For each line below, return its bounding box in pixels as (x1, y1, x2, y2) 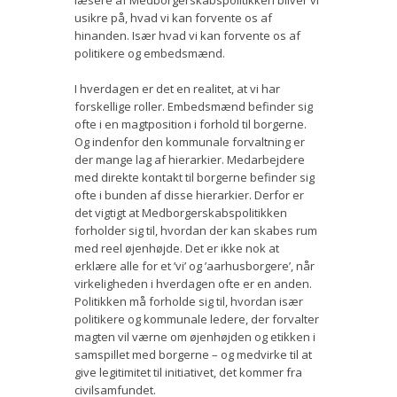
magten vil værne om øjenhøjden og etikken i (74, 328, 315, 345)
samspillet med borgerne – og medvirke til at (74, 346, 312, 362)
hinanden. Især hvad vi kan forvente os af (74, 27, 300, 43)
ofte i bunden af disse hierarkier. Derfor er (74, 186, 304, 203)
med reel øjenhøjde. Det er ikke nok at (74, 239, 279, 256)
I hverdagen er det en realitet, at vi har (74, 80, 280, 97)
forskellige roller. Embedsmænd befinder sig (74, 97, 313, 114)
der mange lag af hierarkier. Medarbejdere (74, 151, 305, 167)
